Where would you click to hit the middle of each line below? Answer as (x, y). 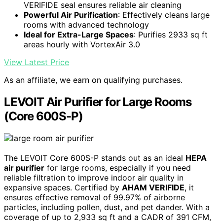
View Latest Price (37, 62)
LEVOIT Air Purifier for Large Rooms (98, 102)
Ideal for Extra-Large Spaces (79, 35)
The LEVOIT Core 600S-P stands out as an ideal (95, 158)
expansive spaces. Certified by (63, 188)
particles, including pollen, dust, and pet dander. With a (107, 207)
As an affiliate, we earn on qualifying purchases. (93, 80)
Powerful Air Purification (71, 15)
